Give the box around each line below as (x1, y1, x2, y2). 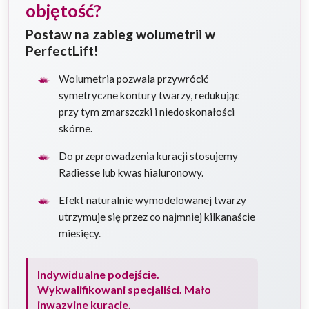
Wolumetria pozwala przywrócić (59, 72, 208, 85)
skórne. (59, 121, 92, 134)
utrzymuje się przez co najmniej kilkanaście (59, 210, 255, 223)
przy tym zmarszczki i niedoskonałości (59, 105, 235, 118)
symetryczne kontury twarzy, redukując (59, 88, 239, 101)
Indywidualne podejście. (37, 267, 159, 281)
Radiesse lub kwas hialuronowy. (59, 166, 203, 179)
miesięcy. (59, 226, 101, 239)
